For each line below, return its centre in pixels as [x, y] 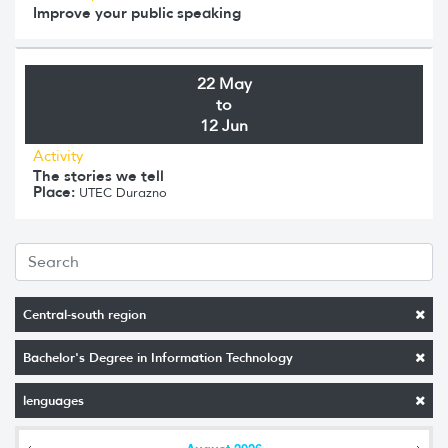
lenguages [53, 400]
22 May [224, 83]
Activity [58, 155]
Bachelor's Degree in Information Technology [158, 357]
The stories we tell [98, 175]
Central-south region [84, 314]
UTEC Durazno [121, 192]
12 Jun [224, 125]
